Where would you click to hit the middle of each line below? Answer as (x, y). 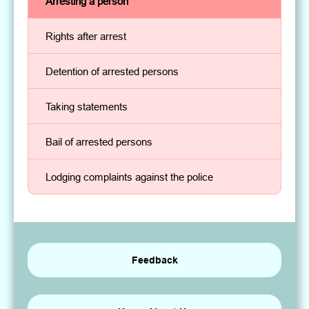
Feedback (154, 260)
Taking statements (87, 106)
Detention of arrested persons (112, 71)
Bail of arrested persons (99, 141)
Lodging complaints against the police (130, 177)
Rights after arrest (86, 36)
